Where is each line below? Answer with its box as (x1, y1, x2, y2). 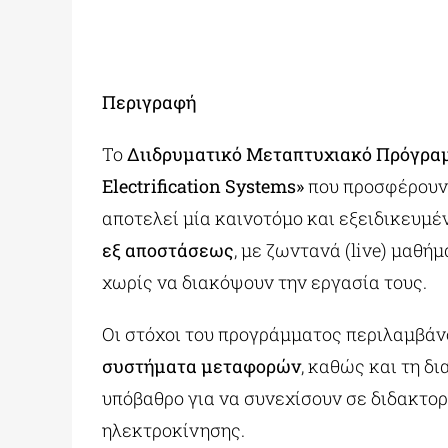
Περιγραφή (101, 90, 196, 115)
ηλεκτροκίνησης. (101, 418, 245, 443)
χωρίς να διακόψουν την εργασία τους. (101, 270, 427, 295)
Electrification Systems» (101, 174, 304, 199)
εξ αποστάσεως (101, 238, 234, 263)
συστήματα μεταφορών (101, 354, 301, 379)
